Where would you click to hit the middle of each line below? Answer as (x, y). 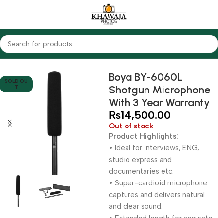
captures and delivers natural (157, 195)
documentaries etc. (141, 171)
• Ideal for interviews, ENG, (154, 148)
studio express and (140, 160)
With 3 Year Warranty (159, 102)
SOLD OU (17, 81)
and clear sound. (136, 206)
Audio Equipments (53, 55)
